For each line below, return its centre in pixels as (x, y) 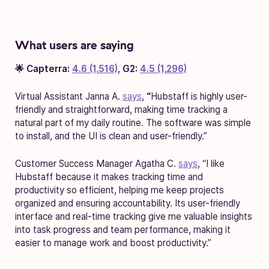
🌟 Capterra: (44, 68)
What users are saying (74, 45)
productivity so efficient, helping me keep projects (119, 190)
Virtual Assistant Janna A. (69, 96)
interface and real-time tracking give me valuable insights (134, 216)
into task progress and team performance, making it (123, 229)
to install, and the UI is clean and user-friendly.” (111, 136)
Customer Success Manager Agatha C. (97, 163)
